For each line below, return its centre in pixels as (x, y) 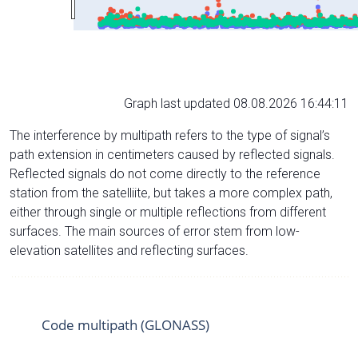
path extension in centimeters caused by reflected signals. (172, 154)
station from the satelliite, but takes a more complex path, (171, 193)
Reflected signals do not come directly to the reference (165, 173)
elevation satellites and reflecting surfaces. (129, 250)
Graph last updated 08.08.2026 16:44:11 (236, 103)
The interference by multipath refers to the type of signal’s (170, 135)
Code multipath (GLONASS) (125, 324)
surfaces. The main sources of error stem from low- (155, 231)
